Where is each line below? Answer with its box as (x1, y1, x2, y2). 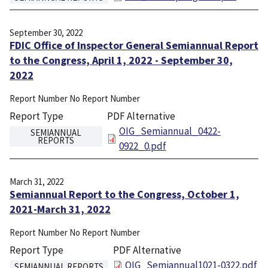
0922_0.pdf (118, 139, 166, 153)
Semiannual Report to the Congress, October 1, (10, 187, 239, 202)
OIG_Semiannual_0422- (118, 124, 221, 138)
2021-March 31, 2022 (10, 202, 111, 217)
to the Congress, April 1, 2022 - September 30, (10, 53, 233, 67)
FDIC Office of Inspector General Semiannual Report (10, 38, 258, 52)
